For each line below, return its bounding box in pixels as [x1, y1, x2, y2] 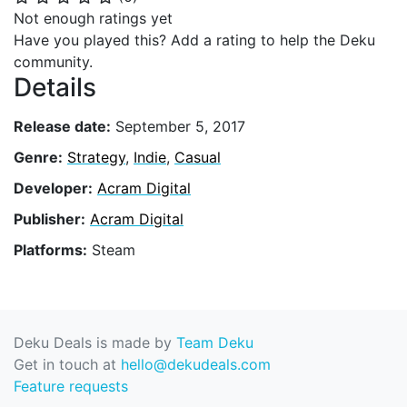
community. [14, 53, 93, 71]
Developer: [14, 178, 93, 197]
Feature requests [14, 377, 128, 395]
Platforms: [14, 241, 87, 260]
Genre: [14, 147, 63, 166]
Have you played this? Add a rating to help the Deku [14, 31, 375, 49]
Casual [174, 147, 221, 166]
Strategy [67, 147, 125, 166]
